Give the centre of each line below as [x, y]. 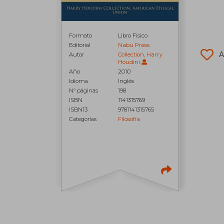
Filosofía [129, 119]
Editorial [80, 45]
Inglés [126, 81]
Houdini [129, 62]
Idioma [78, 81]
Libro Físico [133, 36]
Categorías [83, 119]
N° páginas [83, 91]
